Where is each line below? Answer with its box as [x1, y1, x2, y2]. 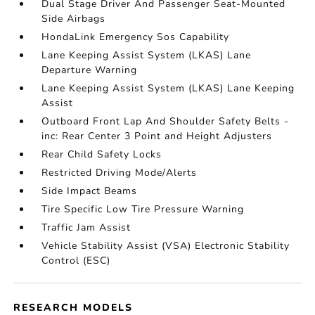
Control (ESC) [41, 254, 111, 267]
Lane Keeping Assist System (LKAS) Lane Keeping [41, 82, 295, 95]
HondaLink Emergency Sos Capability [41, 30, 230, 44]
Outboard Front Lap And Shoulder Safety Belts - [41, 115, 290, 128]
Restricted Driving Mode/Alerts [41, 166, 198, 179]
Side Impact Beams [41, 184, 138, 198]
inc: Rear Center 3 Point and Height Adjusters [41, 129, 273, 143]
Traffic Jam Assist [41, 221, 131, 234]
